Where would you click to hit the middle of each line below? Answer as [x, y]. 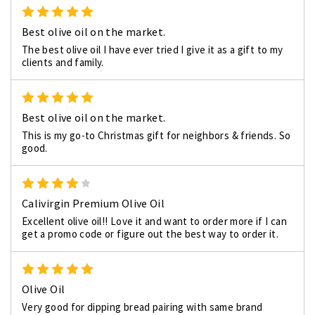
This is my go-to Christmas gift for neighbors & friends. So [156, 136]
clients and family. [63, 63]
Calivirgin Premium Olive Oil [94, 204]
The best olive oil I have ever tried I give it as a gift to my [153, 50]
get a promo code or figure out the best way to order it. [150, 234]
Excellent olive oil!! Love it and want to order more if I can [154, 221]
